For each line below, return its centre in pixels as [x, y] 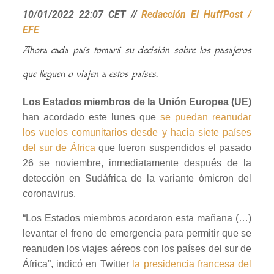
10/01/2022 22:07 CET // [82, 14]
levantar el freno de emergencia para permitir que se [137, 233]
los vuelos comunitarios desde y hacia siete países [137, 132]
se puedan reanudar [206, 117]
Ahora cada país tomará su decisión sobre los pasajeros [137, 50]
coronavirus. [49, 193]
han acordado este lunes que [91, 117]
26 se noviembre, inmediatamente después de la [137, 163]
